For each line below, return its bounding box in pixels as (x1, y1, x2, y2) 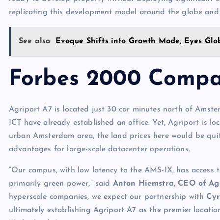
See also (19, 37, 51, 45)
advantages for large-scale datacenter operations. (9, 145, 190, 153)
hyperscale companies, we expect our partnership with (9, 192, 207, 201)
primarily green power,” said (9, 179, 113, 188)
